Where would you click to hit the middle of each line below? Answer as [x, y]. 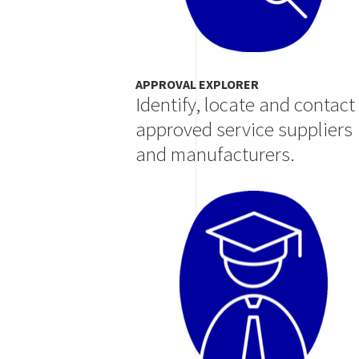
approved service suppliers [244, 129]
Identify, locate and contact [245, 105]
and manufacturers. [215, 154]
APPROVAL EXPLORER [197, 85]
